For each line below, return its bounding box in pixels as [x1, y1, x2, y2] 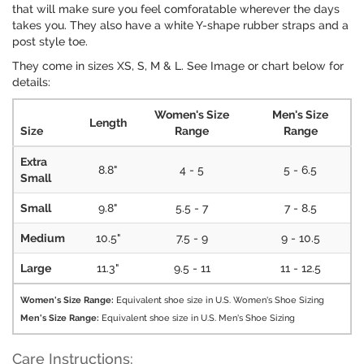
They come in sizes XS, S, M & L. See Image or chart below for [12, 59, 344, 73]
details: [12, 76, 50, 89]
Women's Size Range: [20, 294, 114, 306]
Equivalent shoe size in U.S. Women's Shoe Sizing [114, 294, 324, 306]
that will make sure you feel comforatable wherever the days [12, 2, 340, 16]
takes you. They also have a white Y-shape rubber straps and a [12, 19, 349, 32]
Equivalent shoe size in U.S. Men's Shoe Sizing [99, 312, 295, 324]
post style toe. [12, 35, 88, 49]
